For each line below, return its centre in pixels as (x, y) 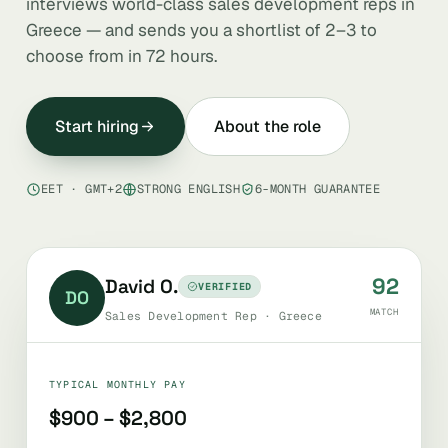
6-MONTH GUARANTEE (318, 189)
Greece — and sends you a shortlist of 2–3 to (201, 30)
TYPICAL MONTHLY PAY (117, 384)
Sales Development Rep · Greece (213, 315)
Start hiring (97, 126)
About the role (267, 126)
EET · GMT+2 (81, 189)
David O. (141, 286)
